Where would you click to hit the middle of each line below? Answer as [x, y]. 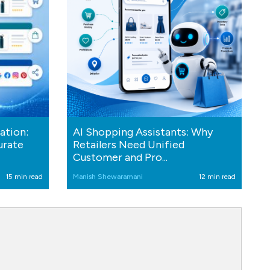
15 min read [24, 176]
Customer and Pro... [120, 157]
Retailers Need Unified [129, 144]
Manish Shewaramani [108, 176]
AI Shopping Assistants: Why [143, 132]
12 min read [217, 176]
